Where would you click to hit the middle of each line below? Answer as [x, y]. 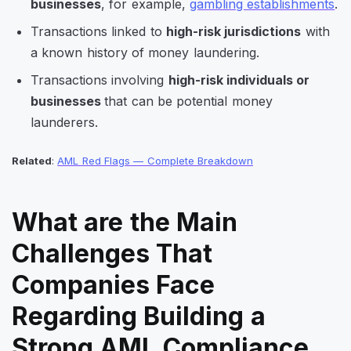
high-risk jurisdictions [233, 32]
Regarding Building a [139, 317]
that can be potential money [188, 101]
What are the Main [125, 223]
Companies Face [114, 285]
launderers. [64, 123]
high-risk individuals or [239, 80]
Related [32, 161]
